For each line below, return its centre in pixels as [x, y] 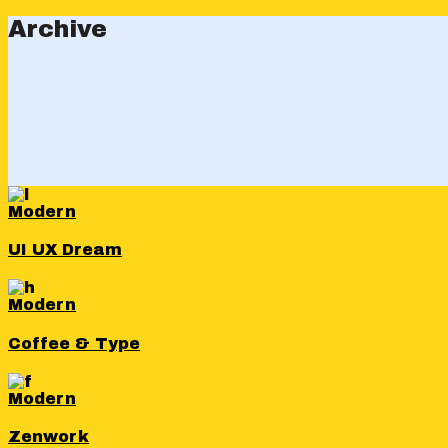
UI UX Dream [65, 250]
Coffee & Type [74, 343]
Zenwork [48, 437]
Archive [57, 28]
